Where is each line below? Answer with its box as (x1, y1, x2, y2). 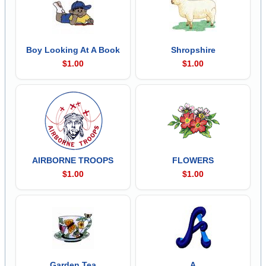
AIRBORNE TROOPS (32, 155, 114, 165)
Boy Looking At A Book (26, 45, 120, 55)
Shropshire (170, 45, 216, 55)
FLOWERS (172, 155, 214, 165)
